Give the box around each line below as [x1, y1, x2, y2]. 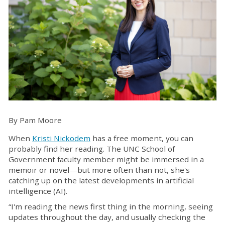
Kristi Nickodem [32, 133, 90, 144]
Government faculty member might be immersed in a [9, 154, 204, 165]
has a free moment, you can [90, 133, 193, 144]
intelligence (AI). [9, 186, 67, 196]
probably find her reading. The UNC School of [9, 144, 175, 154]
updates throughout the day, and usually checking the [9, 212, 205, 222]
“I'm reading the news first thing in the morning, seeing [9, 201, 213, 212]
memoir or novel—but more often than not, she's [9, 165, 190, 175]
